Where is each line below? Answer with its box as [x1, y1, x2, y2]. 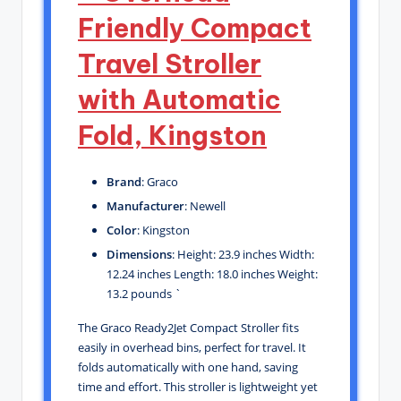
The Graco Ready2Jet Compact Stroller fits [78, 320, 299, 337]
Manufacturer [107, 197, 184, 214]
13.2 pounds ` [107, 286, 182, 303]
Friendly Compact [78, 11, 311, 45]
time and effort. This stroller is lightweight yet [78, 379, 318, 396]
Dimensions [107, 246, 172, 263]
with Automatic [78, 82, 281, 116]
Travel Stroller [78, 47, 261, 81]
